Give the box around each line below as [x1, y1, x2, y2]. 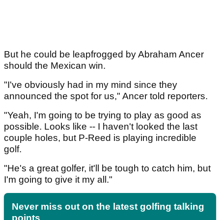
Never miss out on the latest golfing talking [12, 201, 204, 212]
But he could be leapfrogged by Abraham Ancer [4, 49, 204, 60]
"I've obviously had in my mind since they [4, 80, 177, 90]
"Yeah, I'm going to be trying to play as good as [4, 110, 201, 121]
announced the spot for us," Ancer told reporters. [4, 91, 213, 102]
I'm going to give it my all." [4, 174, 112, 185]
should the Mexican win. [4, 60, 108, 71]
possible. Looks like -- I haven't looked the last [4, 121, 197, 132]
